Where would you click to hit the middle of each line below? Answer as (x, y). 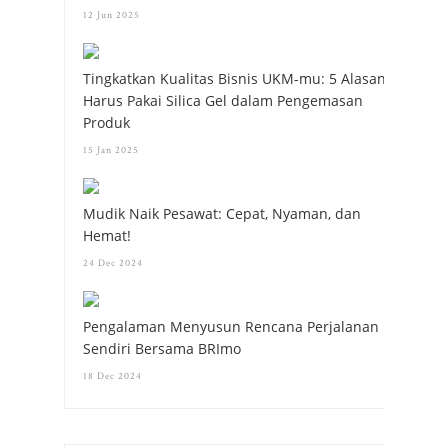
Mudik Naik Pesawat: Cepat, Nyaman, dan (222, 214)
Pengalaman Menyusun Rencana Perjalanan (231, 327)
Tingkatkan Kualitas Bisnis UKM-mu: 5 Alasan (234, 79)
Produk (106, 123)
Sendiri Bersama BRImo (162, 349)
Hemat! (107, 236)
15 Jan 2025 (111, 151)
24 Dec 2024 (113, 264)
